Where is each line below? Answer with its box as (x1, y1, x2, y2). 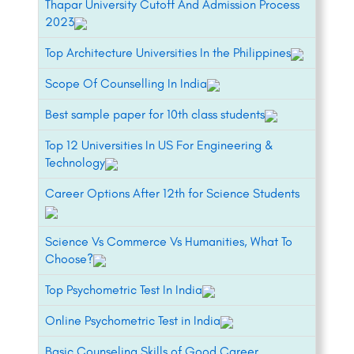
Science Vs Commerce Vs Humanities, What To (45, 234, 292, 250)
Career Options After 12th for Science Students (45, 186, 299, 201)
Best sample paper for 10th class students (45, 107, 265, 122)
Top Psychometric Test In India (45, 282, 202, 298)
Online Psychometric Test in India (45, 313, 220, 329)
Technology (45, 155, 105, 171)
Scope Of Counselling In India (45, 76, 207, 92)
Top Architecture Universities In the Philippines (45, 45, 291, 61)
